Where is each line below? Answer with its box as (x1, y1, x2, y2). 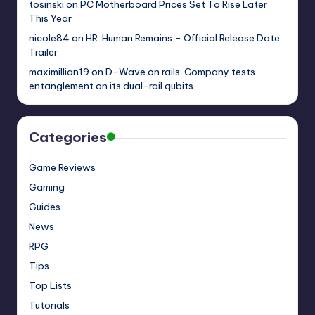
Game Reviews (29, 161, 96, 174)
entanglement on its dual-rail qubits (29, 79, 193, 93)
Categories (29, 129, 107, 146)
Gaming (29, 181, 65, 194)
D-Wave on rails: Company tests (105, 65, 255, 79)
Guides (29, 200, 60, 214)
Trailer (29, 46, 58, 59)
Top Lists (29, 279, 72, 292)
